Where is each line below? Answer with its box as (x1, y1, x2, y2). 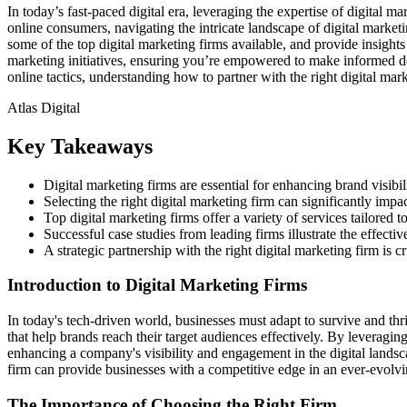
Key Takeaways (7, 134, 153, 158)
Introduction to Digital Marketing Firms (7, 275, 307, 295)
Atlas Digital (7, 99, 80, 115)
